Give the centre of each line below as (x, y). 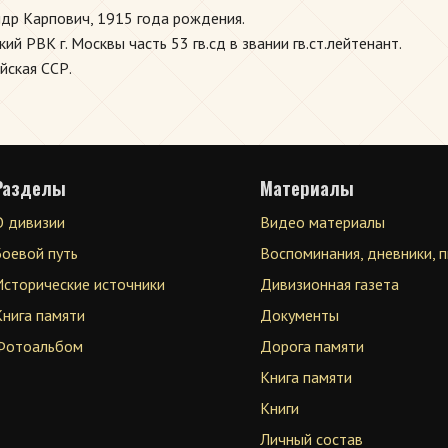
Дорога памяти (312, 346)
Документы (300, 315)
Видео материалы (323, 222)
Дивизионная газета (330, 284)
